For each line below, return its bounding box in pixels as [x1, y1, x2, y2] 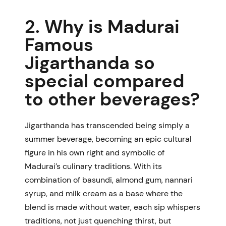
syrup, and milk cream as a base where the [25, 188, 183, 199]
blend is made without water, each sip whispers [25, 201, 200, 212]
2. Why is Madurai [25, 14, 180, 38]
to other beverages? [25, 87, 200, 111]
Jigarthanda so [25, 50, 155, 75]
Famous [25, 32, 93, 56]
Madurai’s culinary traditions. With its [25, 160, 162, 172]
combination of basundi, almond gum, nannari [25, 174, 193, 185]
